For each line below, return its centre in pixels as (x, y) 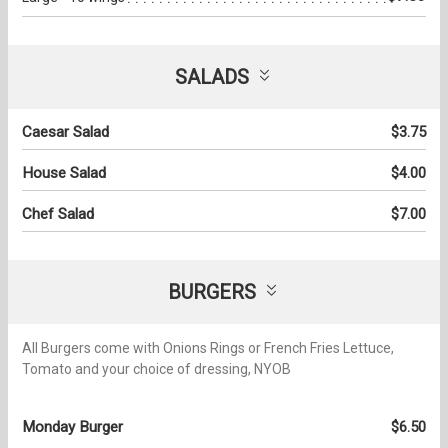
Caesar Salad (65, 132)
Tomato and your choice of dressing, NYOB (156, 369)
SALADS (211, 77)
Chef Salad (58, 214)
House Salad (64, 173)
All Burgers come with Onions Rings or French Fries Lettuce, (208, 348)
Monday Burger (72, 427)
